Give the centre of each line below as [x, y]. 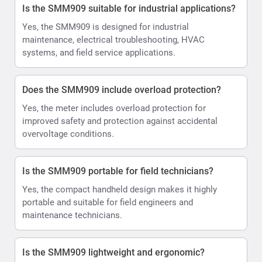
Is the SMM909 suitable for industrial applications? [129, 8]
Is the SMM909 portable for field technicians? [118, 171]
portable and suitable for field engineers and [108, 202]
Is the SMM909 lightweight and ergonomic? [113, 252]
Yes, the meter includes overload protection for [114, 108]
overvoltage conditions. [68, 134]
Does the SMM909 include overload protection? [122, 89]
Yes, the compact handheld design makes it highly [120, 189]
